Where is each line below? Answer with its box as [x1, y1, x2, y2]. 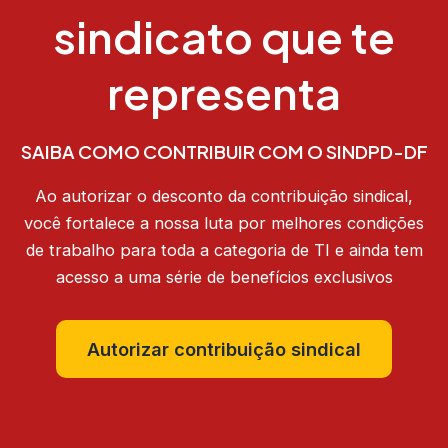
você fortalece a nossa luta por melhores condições [24, 212, 424, 233]
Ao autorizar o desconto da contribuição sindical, [35, 185, 413, 206]
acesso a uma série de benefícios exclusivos [55, 266, 393, 287]
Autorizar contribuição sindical [87, 337, 361, 360]
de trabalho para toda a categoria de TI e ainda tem [25, 239, 423, 260]
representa [107, 64, 341, 120]
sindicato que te [53, 8, 395, 64]
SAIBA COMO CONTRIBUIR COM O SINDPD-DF [20, 140, 428, 164]
